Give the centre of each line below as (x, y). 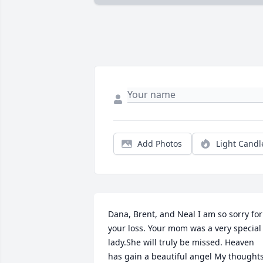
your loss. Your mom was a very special (185, 228)
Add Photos (160, 144)
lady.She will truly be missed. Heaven (181, 242)
